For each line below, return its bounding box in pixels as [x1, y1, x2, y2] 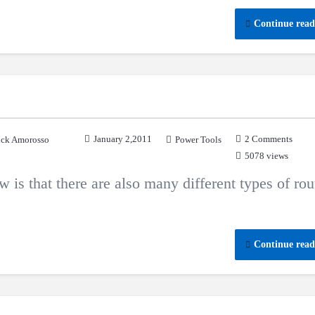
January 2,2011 [94, 134, 152, 144]
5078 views [245, 150, 288, 161]
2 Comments [245, 134, 292, 144]
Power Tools [175, 134, 221, 145]
